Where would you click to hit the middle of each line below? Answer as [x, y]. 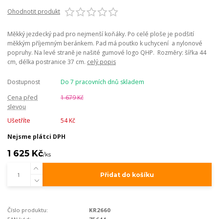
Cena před [22, 98]
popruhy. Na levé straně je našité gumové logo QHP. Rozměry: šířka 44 [107, 53]
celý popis [101, 62]
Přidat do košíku [127, 175]
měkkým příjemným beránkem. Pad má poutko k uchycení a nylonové [105, 44]
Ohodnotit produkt [34, 12]
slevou [17, 107]
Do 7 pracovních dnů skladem [102, 82]
